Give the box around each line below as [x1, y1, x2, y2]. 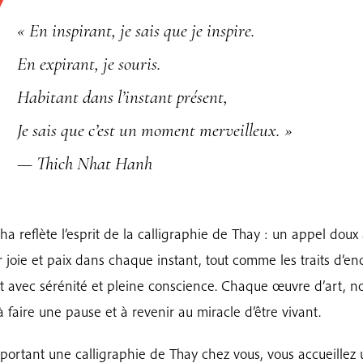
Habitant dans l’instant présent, [17, 86, 228, 109]
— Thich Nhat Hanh [17, 152, 152, 175]
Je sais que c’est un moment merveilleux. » [17, 119, 293, 142]
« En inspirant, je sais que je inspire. [17, 19, 255, 42]
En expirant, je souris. [17, 53, 161, 75]
